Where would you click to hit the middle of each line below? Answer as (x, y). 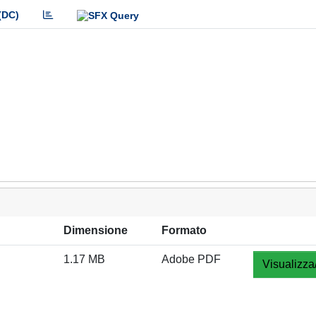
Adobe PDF (191, 259)
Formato (184, 230)
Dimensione (96, 230)
